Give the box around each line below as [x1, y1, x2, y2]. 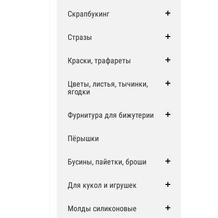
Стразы [68, 33, 92, 42]
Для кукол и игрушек [68, 181, 137, 190]
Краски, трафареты [68, 56, 131, 65]
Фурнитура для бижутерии [68, 110, 154, 120]
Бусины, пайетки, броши [68, 157, 146, 166]
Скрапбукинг [68, 9, 109, 18]
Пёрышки [68, 134, 99, 143]
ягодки [68, 87, 90, 96]
